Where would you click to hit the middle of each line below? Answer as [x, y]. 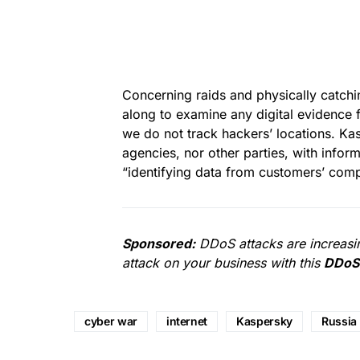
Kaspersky [264, 321]
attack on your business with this [221, 262]
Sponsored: [159, 243]
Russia [339, 321]
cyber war [111, 321]
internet [187, 321]
